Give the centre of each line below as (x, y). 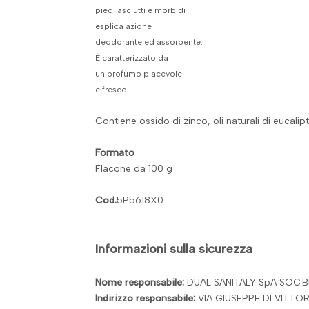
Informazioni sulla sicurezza (174, 249)
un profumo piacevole (139, 73)
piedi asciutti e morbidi (140, 10)
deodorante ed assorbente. (149, 42)
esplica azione (123, 26)
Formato (115, 152)
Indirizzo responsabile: (147, 298)
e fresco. (112, 89)
